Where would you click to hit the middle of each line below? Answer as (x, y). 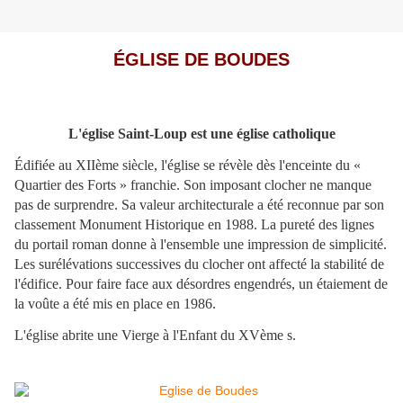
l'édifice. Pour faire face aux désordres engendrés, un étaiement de (201, 284)
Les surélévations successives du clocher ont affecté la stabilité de (199, 264)
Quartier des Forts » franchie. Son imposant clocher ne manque (193, 185)
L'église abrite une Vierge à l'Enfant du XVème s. (155, 336)
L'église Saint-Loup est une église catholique (201, 134)
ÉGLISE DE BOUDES (201, 60)
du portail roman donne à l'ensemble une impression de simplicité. (201, 245)
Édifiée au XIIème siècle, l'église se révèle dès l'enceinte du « (188, 166)
